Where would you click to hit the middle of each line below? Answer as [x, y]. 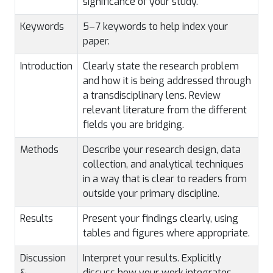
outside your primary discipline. [151, 193]
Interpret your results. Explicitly [152, 258]
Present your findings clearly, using [161, 218]
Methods [39, 150]
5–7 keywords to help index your [155, 27]
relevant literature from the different [165, 110]
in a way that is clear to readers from [165, 179]
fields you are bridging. [133, 125]
